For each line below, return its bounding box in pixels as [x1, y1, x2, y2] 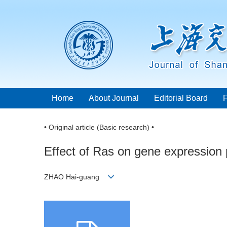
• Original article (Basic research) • [44, 123, 154, 131]
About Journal [89, 94, 139, 102]
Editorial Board [154, 94, 208, 102]
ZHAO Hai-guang [44, 173, 107, 181]
